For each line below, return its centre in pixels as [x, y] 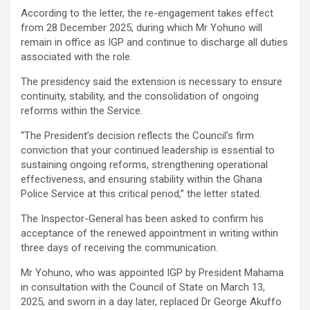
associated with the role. [76, 57]
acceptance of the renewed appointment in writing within [149, 234]
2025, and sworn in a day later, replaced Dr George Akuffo [151, 302]
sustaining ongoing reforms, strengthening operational [144, 165]
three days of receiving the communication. [119, 248]
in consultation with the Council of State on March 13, [143, 288]
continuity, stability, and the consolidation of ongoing [140, 97]
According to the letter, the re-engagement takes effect [147, 13]
